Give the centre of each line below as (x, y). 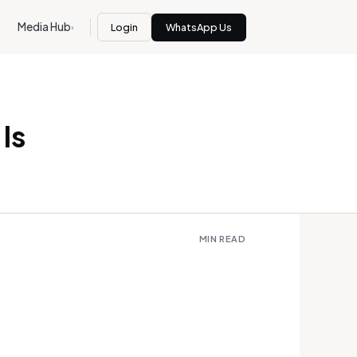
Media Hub (44, 27)
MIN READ (222, 238)
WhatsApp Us (198, 27)
